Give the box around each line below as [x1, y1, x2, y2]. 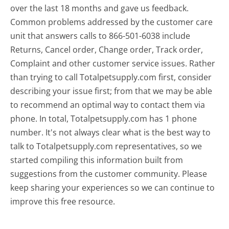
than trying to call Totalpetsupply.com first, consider [10, 71, 212, 83]
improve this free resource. [10, 195, 116, 207]
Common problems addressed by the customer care [10, 16, 213, 28]
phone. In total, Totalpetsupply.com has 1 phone [10, 112, 197, 124]
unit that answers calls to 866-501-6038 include [10, 30, 191, 41]
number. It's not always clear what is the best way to [10, 126, 211, 138]
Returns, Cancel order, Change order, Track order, [10, 43, 203, 55]
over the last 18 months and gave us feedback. [10, 2, 189, 14]
